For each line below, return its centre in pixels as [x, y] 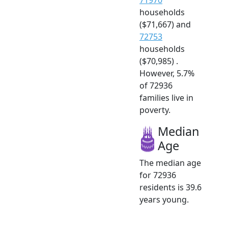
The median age [170, 163]
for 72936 [158, 175]
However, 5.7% [167, 73]
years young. [164, 199]
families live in [166, 97]
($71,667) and [165, 24]
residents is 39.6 [170, 187]
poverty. [155, 110]
